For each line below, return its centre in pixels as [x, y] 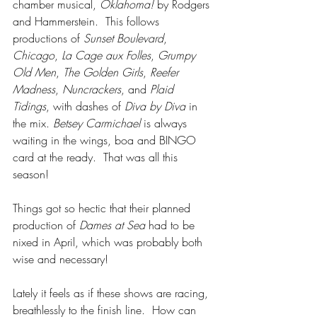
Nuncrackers [92, 89]
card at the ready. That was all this [97, 157]
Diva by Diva [155, 106]
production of [46, 225]
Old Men [34, 72]
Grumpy [178, 55]
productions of [48, 38]
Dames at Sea [112, 225]
